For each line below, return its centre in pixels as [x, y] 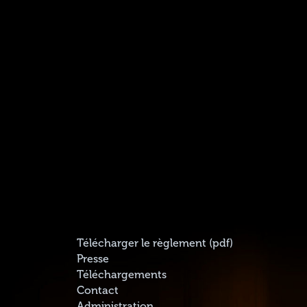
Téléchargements [121, 275]
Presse [93, 259]
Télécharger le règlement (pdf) [155, 244]
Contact [97, 291]
